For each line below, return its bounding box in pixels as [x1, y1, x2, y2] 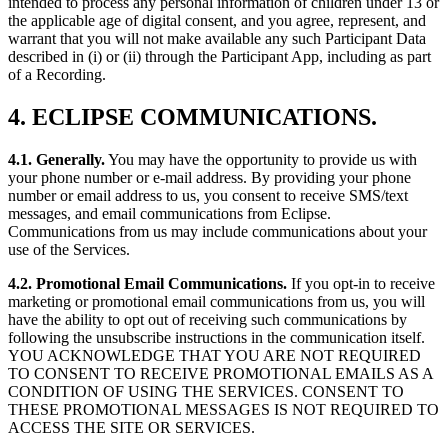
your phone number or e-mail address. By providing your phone [8, 169, 411, 187]
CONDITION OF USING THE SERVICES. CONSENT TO [8, 383, 404, 401]
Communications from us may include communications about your [8, 223, 427, 241]
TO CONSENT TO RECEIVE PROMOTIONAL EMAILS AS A [8, 365, 433, 383]
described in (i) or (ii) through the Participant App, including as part [8, 48, 431, 66]
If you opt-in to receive [287, 275, 435, 293]
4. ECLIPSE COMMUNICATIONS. [8, 104, 377, 131]
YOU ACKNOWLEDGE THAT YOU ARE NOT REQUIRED [8, 347, 421, 365]
